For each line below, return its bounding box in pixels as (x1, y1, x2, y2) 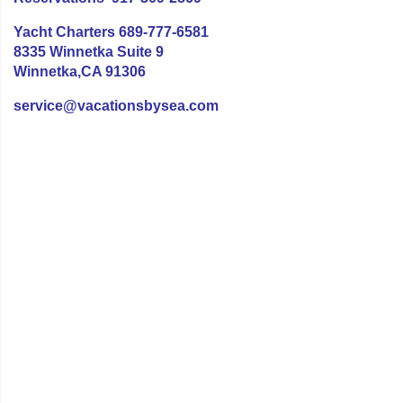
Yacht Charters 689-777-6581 (13, 24, 209, 40)
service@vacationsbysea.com (13, 98, 219, 114)
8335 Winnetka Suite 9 (13, 44, 164, 60)
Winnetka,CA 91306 (13, 64, 146, 80)
